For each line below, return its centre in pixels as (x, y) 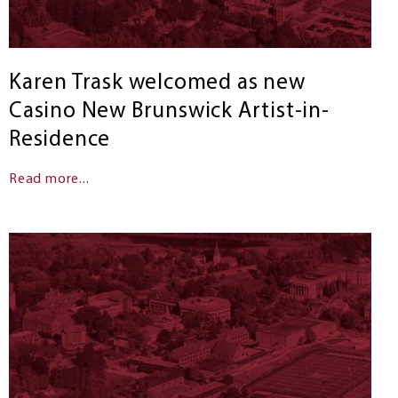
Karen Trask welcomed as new (157, 84)
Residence (60, 140)
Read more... (49, 180)
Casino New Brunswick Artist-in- (169, 112)
